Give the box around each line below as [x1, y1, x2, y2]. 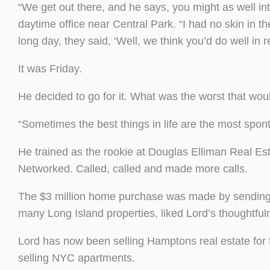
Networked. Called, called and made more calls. [18, 162, 248, 175]
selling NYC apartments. [18, 251, 135, 264]
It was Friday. [18, 62, 82, 75]
